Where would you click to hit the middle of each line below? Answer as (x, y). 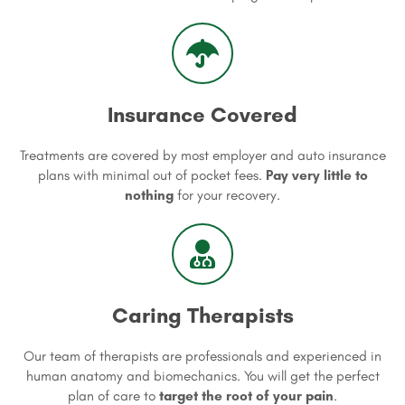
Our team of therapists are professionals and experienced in (202, 355)
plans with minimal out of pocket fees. (151, 174)
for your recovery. (227, 194)
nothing (149, 194)
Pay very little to (316, 174)
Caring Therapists (202, 315)
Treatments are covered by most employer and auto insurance (202, 155)
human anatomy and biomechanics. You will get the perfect (202, 375)
